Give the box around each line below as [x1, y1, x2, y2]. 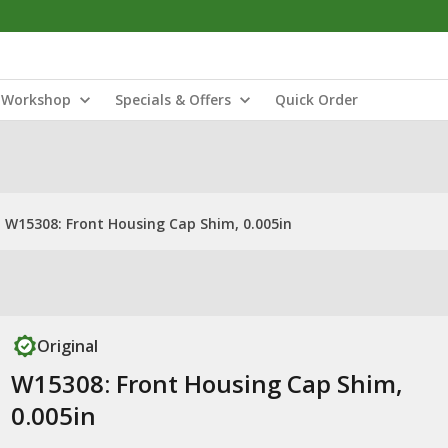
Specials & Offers [115, 90, 231, 109]
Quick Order [275, 90, 358, 109]
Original [36, 335, 98, 357]
